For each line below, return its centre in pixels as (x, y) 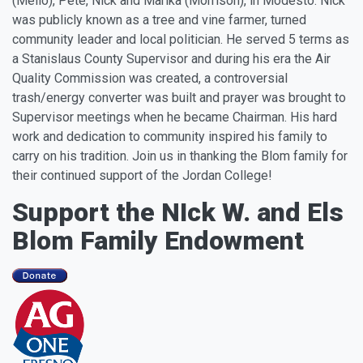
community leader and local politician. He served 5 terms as (181, 40)
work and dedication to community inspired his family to (170, 137)
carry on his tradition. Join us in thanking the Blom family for (180, 156)
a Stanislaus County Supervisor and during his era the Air (171, 59)
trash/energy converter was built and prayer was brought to (179, 98)
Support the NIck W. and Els (178, 213)
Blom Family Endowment (158, 241)
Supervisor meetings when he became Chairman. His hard (175, 117)
